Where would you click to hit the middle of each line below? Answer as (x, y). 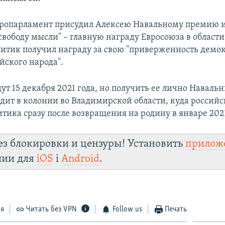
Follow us (127, 209)
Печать (176, 209)
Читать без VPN (52, 209)
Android (81, 159)
